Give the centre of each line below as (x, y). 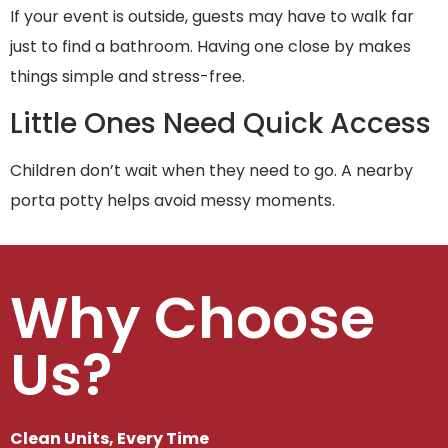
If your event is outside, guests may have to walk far (212, 17)
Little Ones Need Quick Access (220, 123)
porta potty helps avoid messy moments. (172, 200)
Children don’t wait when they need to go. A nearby (211, 170)
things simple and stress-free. (127, 77)
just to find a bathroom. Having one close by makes (210, 47)
